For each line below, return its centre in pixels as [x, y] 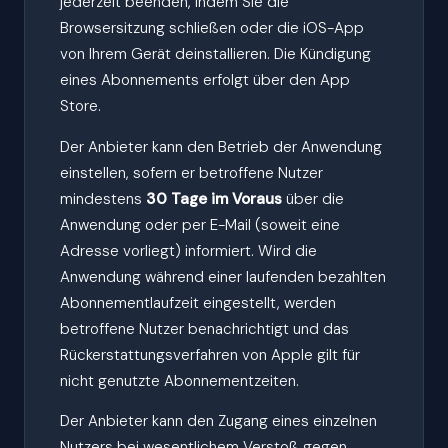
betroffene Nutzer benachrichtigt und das [205, 328]
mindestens [103, 198]
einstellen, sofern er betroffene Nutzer [192, 172]
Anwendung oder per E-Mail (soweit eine [200, 224]
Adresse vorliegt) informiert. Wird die [189, 250]
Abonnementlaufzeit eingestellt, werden [198, 302]
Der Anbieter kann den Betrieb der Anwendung [221, 146]
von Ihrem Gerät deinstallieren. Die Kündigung [216, 54]
